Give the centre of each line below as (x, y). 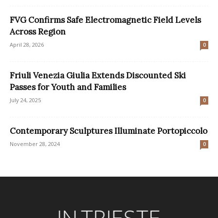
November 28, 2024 (35, 144)
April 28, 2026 (27, 44)
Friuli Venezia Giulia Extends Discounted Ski (98, 75)
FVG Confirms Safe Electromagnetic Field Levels (105, 20)
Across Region (38, 31)
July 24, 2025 (25, 100)
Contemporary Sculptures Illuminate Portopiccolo (109, 131)
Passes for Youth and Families (68, 87)
